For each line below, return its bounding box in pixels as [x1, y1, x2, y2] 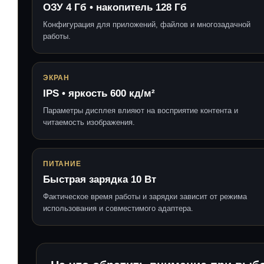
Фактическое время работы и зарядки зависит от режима [43, 192, 247, 201]
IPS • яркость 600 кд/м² [43, 87, 155, 99]
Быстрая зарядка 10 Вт [43, 173, 156, 185]
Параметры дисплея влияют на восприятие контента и [43, 105, 238, 115]
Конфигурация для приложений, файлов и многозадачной [43, 19, 250, 29]
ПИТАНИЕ [43, 159, 81, 168]
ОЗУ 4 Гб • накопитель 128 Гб [43, 1, 187, 13]
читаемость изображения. [43, 117, 135, 127]
